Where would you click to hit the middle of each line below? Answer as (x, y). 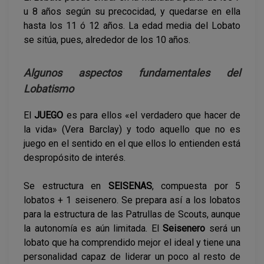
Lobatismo (49, 89)
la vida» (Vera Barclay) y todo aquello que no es (132, 130)
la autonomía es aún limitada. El (93, 229)
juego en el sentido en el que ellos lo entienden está (132, 144)
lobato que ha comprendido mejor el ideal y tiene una (132, 243)
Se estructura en (66, 186)
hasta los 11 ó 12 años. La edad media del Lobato (132, 26)
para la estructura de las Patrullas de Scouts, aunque (132, 214)
